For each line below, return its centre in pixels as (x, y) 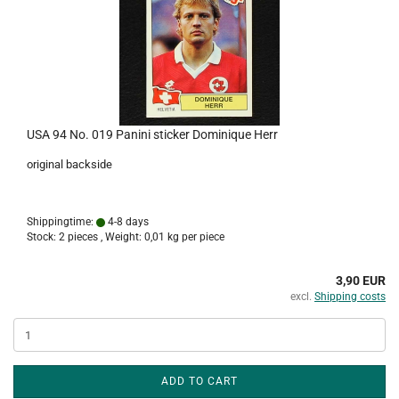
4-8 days (127, 222)
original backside (69, 164)
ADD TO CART (199, 381)
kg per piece (195, 237)
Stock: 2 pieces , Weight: (85, 237)
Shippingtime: (61, 222)
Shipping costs (350, 297)
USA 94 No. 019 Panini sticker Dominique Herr (152, 134)
